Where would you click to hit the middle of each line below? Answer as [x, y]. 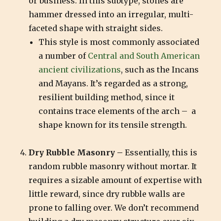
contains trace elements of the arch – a [117, 111]
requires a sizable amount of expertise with [115, 180]
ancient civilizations [80, 69]
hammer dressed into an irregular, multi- [111, 14]
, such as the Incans [160, 69]
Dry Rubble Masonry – [77, 152]
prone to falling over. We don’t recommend [114, 207]
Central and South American [144, 55]
